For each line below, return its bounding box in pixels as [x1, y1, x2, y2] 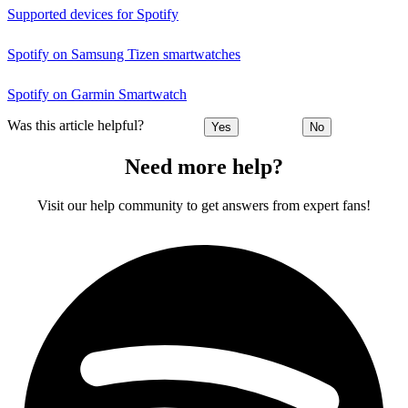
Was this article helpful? [7, 117, 144, 134]
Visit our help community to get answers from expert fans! [37, 198, 371, 214]
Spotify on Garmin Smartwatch [7, 86, 187, 102]
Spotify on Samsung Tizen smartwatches [7, 46, 240, 62]
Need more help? [125, 155, 283, 179]
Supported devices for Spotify [7, 5, 178, 22]
